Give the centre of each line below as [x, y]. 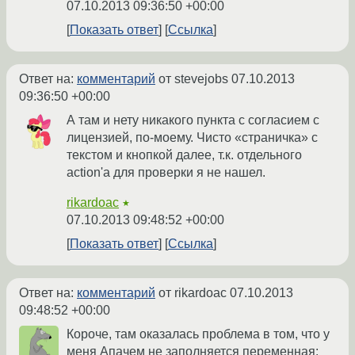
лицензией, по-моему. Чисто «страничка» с [192, 138]
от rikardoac [193, 293]
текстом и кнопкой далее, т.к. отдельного [184, 155]
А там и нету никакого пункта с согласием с [193, 120]
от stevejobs [193, 79]
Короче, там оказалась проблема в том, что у [198, 334]
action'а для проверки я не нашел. [166, 173]
